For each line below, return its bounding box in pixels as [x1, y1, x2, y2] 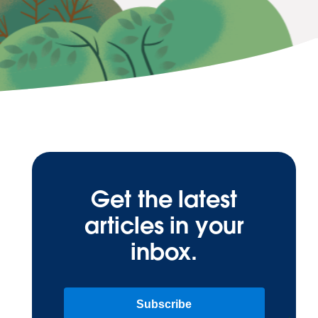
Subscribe [136, 298, 192, 311]
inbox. [131, 237, 197, 267]
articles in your [84, 211, 243, 241]
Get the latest [91, 185, 237, 214]
